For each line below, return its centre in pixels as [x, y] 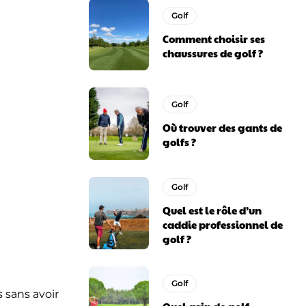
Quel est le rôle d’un [212, 210]
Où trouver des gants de [223, 128]
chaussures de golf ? [213, 53]
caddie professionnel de [223, 224]
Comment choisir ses [214, 38]
